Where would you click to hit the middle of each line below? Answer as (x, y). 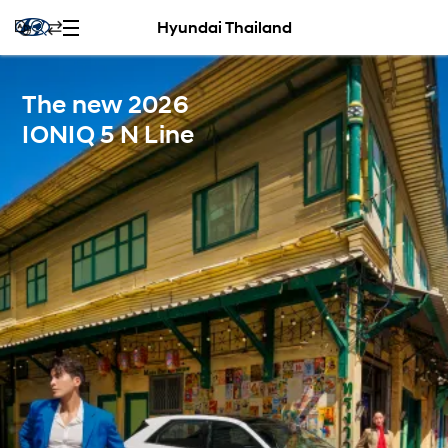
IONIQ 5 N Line (108, 134)
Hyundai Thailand (224, 27)
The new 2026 (105, 104)
